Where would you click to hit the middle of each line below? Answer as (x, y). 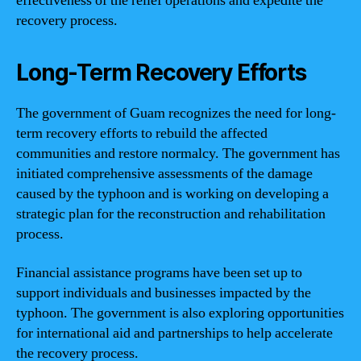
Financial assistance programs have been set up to (159, 272)
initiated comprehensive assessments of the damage (164, 174)
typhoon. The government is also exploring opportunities (180, 313)
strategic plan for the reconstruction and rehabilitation (171, 214)
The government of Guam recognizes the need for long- (176, 113)
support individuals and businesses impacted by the (164, 293)
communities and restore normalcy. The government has (178, 154)
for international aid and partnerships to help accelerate (174, 333)
